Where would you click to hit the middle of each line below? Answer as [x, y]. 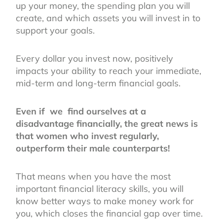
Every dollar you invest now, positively [94, 58]
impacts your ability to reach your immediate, [109, 71]
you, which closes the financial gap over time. [109, 213]
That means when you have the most [93, 176]
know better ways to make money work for [105, 201]
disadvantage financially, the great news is [107, 123]
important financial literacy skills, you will [100, 188]
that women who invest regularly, [87, 136]
